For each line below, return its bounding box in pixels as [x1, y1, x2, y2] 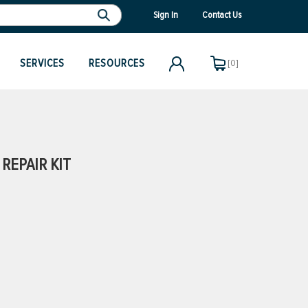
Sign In [153, 8, 178, 21]
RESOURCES [89, 56, 145, 70]
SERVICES [20, 56, 65, 70]
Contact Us [202, 8, 241, 21]
